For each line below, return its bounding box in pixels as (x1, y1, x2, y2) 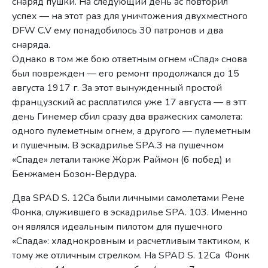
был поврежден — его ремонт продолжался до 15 (12, 66, 240, 80)
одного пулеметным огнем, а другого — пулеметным (12, 124, 251, 138)
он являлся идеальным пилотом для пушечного (12, 220, 223, 233)
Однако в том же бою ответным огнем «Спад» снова (12, 52, 248, 66)
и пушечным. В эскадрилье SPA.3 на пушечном (12, 138, 224, 152)
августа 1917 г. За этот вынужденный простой (12, 81, 223, 95)
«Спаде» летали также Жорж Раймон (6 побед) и (12, 153, 232, 166)
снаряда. (12, 38, 51, 51)
